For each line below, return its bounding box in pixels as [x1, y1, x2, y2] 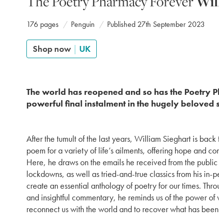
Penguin [71, 19, 95, 29]
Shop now [33, 43, 73, 54]
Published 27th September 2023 [107, 19, 205, 29]
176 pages [26, 19, 59, 29]
